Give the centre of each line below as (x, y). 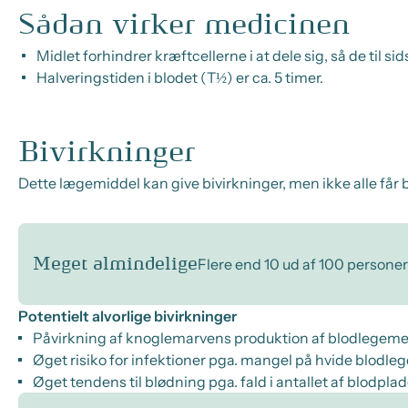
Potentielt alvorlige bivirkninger (133, 316)
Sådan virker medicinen (184, 25)
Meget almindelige (115, 264)
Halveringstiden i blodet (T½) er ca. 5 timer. (180, 77)
